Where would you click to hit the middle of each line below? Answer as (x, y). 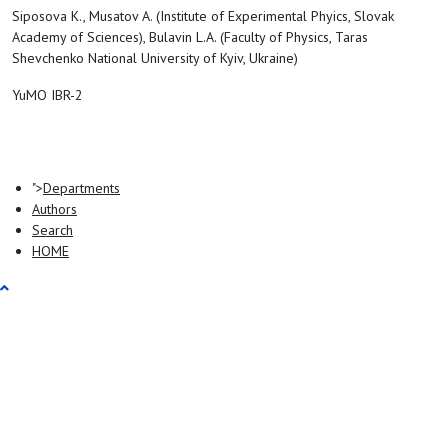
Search (52, 230)
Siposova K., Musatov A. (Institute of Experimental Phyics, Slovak (203, 16)
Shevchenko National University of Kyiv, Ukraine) (155, 58)
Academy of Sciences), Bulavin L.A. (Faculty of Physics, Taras (190, 37)
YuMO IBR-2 (47, 95)
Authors (54, 209)
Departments (81, 188)
